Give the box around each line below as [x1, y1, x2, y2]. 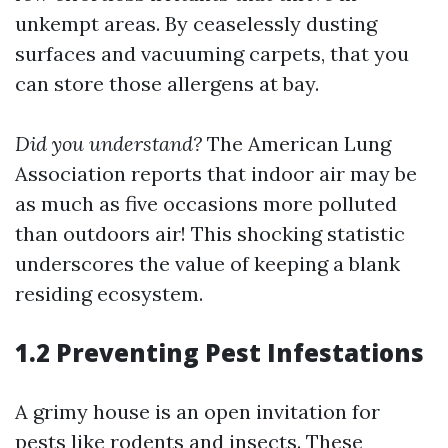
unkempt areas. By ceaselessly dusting [15, 11, 377, 36]
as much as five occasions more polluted [15, 191, 397, 216]
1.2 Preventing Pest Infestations [15, 336, 424, 369]
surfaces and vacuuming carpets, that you [15, 41, 409, 66]
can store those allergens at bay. [15, 71, 319, 96]
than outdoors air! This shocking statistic [15, 221, 405, 246]
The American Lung [202, 131, 391, 156]
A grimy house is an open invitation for [15, 399, 380, 424]
